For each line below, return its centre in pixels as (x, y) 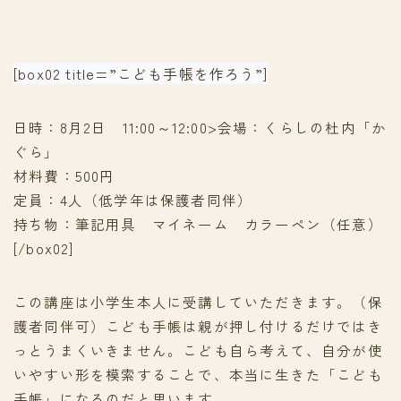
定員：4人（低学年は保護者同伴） (133, 199)
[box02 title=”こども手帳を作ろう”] (141, 73)
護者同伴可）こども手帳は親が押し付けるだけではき (198, 325)
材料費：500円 (64, 175)
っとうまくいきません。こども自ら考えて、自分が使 (198, 350)
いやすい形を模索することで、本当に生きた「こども (198, 374)
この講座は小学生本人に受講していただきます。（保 (198, 301)
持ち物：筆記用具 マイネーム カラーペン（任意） (198, 223)
